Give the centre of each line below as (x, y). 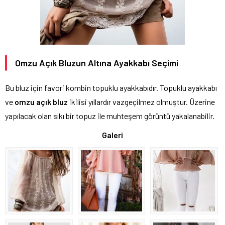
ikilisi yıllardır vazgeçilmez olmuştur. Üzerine (141, 101)
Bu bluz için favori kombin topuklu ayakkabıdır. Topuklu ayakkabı (111, 87)
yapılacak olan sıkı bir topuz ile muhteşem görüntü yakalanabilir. (110, 116)
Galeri (113, 135)
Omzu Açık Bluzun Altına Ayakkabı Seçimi (97, 63)
